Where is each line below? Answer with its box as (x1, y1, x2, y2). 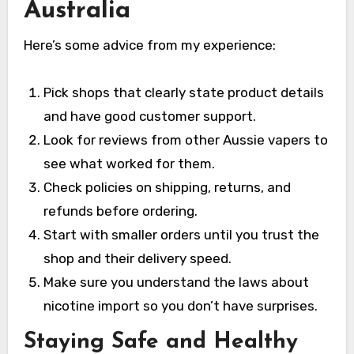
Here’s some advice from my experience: (23, 36, 276, 53)
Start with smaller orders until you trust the (43, 226, 320, 243)
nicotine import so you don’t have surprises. (43, 297, 318, 314)
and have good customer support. (43, 107, 257, 124)
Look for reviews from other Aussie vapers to (43, 131, 329, 148)
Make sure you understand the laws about (43, 273, 310, 290)
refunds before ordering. (43, 202, 198, 219)
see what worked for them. (43, 155, 216, 171)
